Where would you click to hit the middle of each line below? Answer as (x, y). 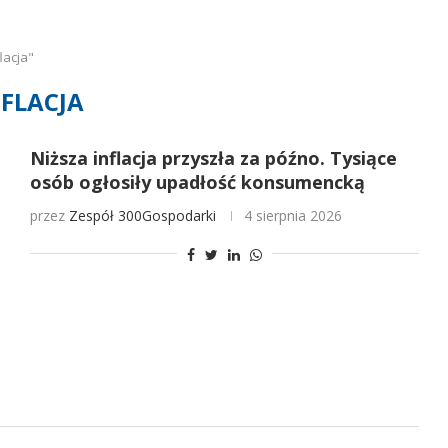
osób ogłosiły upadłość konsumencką (197, 182)
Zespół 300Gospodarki (142, 215)
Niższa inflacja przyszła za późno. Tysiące (213, 158)
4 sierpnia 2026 (292, 215)
